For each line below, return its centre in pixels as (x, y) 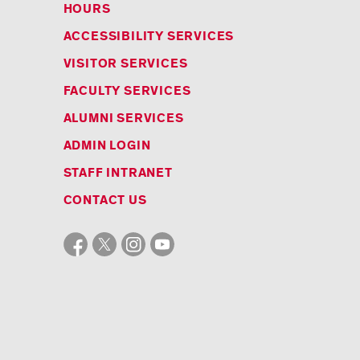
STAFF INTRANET (118, 173)
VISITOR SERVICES (125, 64)
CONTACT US (105, 200)
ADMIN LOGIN (107, 146)
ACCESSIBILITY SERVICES (149, 37)
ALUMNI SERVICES (123, 119)
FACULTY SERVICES (127, 91)
